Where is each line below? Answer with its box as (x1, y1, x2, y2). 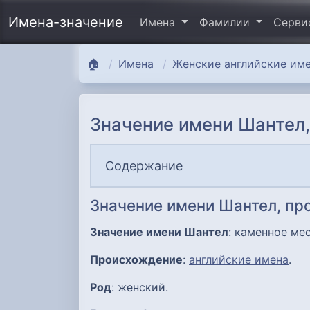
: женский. (111, 280, 168, 294)
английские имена (189, 252, 289, 266)
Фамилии (199, 15, 253, 30)
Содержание (105, 158, 183, 173)
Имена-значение (8, 14, 123, 31)
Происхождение (90, 252, 183, 266)
